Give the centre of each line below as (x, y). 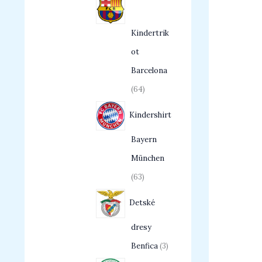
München (148, 158)
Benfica (144, 246)
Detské (142, 203)
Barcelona (149, 71)
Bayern (144, 140)
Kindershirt (150, 115)
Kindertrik (150, 33)
